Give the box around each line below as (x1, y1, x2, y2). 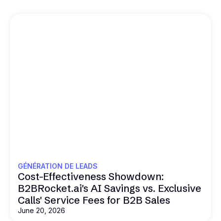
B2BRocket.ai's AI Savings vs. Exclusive (18, 182, 201, 194)
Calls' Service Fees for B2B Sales (18, 193, 170, 206)
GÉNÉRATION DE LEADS (18, 161, 98, 170)
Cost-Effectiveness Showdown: (18, 170, 164, 183)
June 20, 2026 (18, 206, 65, 215)
